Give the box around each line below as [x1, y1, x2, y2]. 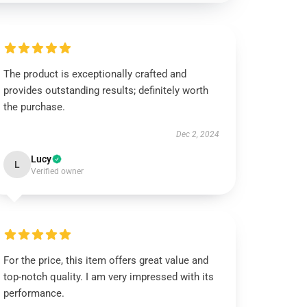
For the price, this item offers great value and [3, 254, 209, 267]
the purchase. [3, 101, 66, 113]
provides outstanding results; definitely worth [3, 84, 209, 97]
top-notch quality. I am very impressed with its [3, 271, 214, 283]
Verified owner [31, 167, 84, 176]
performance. [3, 287, 65, 299]
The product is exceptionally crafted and [3, 68, 187, 80]
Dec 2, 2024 [175, 130, 219, 139]
